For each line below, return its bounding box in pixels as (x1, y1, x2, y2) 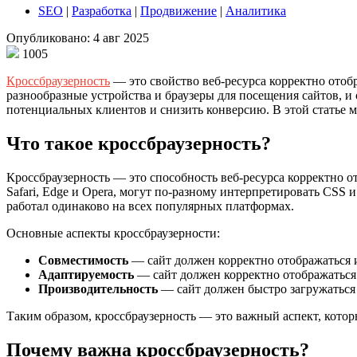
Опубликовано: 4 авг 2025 (6, 30, 149, 45)
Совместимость (38, 253, 128, 267)
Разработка (72, 3, 131, 18)
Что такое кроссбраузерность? (6, 132, 271, 154)
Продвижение (140, 3, 217, 18)
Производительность (38, 281, 158, 296)
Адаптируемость (38, 267, 134, 281)
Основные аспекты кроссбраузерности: (6, 226, 220, 240)
